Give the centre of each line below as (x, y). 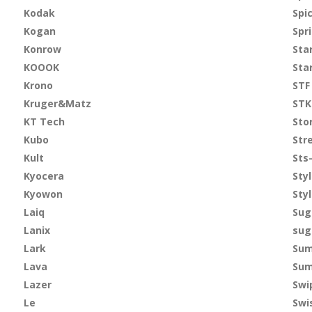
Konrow (42, 49)
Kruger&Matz (57, 103)
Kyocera (44, 176)
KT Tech (44, 122)
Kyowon (43, 194)
